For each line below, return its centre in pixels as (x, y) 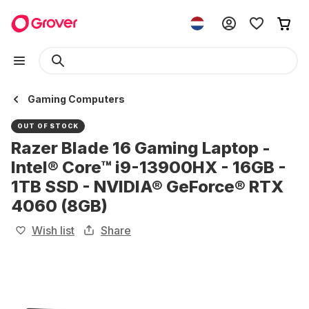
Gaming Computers (76, 99)
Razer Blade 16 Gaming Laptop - (141, 148)
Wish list (53, 230)
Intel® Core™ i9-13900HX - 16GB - (149, 167)
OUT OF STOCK (48, 126)
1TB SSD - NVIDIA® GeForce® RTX (147, 187)
